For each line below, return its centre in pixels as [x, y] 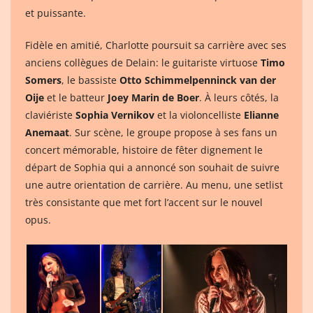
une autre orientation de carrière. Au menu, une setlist [154, 184]
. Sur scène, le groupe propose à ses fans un [173, 132]
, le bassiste [90, 80]
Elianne [261, 115]
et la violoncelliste [199, 115]
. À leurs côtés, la [239, 97]
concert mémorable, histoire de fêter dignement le [144, 150]
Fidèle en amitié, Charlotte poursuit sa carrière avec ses [156, 45]
